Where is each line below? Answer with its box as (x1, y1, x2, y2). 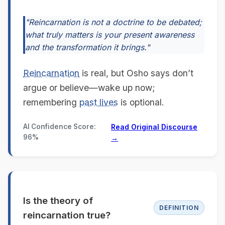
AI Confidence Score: (23, 122, 96, 131)
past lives (79, 96, 118, 107)
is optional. (118, 96, 164, 107)
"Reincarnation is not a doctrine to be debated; (25, 17, 202, 27)
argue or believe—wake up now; (23, 82, 155, 93)
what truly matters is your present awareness (25, 29, 194, 40)
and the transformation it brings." (25, 42, 150, 52)
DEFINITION (159, 204, 199, 212)
